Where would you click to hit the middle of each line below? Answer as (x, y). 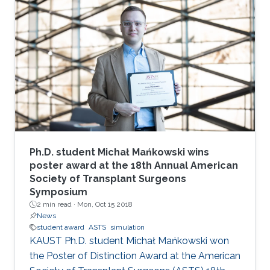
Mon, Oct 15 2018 (105, 205)
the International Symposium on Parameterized (134, 14)
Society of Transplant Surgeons (108, 179)
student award (61, 228)
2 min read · (57, 205)
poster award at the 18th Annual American (134, 166)
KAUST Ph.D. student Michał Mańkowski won (129, 241)
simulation (127, 228)
